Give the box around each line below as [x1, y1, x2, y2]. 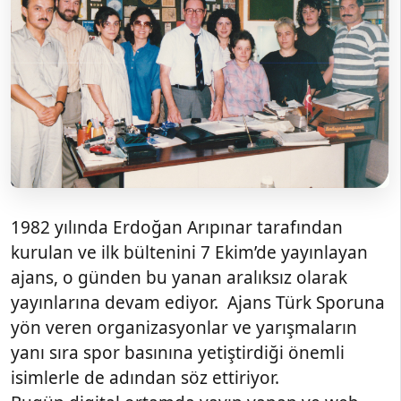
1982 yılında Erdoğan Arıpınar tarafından [11, 215, 343, 239]
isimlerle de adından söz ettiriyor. [11, 365, 284, 389]
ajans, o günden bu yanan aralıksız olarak [11, 265, 347, 289]
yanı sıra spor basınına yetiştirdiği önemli [11, 340, 345, 364]
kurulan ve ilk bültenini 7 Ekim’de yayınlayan [11, 240, 368, 264]
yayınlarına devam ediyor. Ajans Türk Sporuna [11, 290, 385, 314]
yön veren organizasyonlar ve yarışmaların [11, 315, 357, 339]
